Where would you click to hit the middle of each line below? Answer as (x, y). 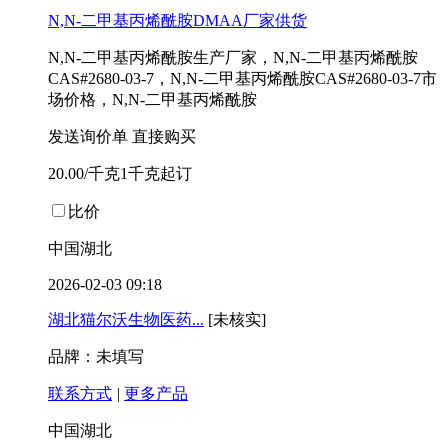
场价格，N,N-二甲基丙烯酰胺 (152, 100)
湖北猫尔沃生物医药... (126, 320)
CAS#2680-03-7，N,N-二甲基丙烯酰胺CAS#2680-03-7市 (242, 79)
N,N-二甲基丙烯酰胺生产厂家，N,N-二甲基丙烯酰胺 (233, 58)
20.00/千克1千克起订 (120, 174)
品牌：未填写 (96, 357)
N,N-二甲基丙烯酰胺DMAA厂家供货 (177, 21)
